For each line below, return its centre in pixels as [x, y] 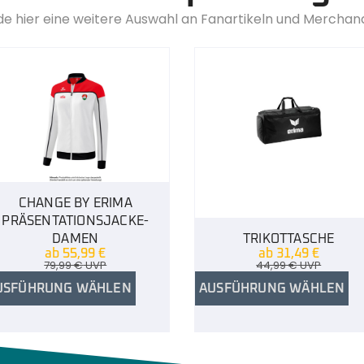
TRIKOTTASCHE [289, 238]
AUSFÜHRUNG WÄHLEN [272, 288]
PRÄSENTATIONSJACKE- [76, 221]
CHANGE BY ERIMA [75, 203]
